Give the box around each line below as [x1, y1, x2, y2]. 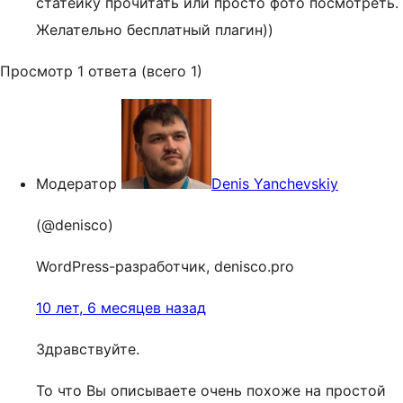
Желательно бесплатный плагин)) [36, 21, 273, 39]
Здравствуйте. [36, 340, 139, 358]
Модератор [36, 175, 117, 193]
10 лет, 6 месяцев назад [36, 299, 206, 317]
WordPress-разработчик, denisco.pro [36, 257, 294, 275]
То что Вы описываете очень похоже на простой [36, 381, 386, 399]
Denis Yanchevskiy [211, 175, 338, 193]
